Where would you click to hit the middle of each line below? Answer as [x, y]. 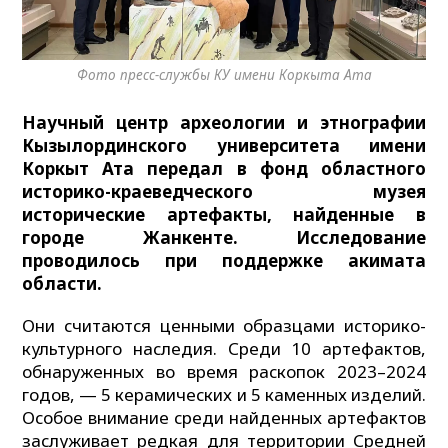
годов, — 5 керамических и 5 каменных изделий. [224, 394]
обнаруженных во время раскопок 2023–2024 [224, 371]
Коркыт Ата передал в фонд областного [224, 168]
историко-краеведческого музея [224, 191]
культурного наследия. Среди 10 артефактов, [224, 348]
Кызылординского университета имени [224, 145]
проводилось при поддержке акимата [224, 260]
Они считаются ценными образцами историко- [224, 325]
